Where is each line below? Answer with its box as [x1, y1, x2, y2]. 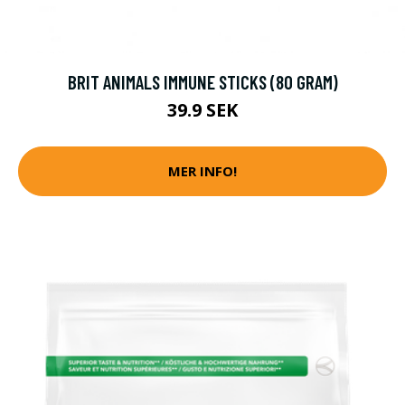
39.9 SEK [167, 97, 238, 122]
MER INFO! [168, 162, 237, 181]
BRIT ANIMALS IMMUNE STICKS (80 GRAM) [67, 70, 338, 93]
